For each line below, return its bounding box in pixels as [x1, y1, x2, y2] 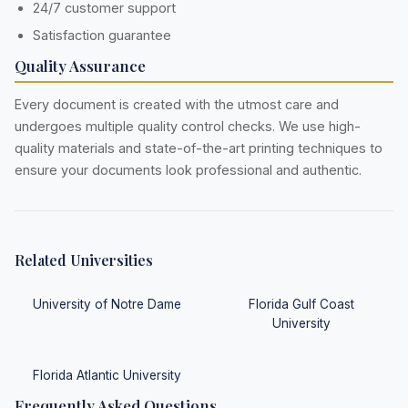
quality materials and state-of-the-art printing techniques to [15, 140, 382, 157]
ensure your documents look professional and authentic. [15, 162, 362, 178]
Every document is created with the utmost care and [15, 97, 339, 113]
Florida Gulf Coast [249, 297, 354, 312]
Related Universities [15, 250, 153, 270]
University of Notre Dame [32, 297, 181, 312]
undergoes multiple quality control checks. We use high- [15, 118, 361, 135]
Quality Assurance [15, 55, 146, 76]
